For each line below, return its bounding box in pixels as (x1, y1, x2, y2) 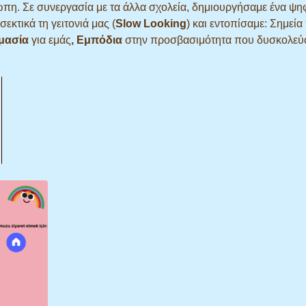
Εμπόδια (76, 34, 122, 46)
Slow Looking (115, 18, 186, 29)
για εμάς (29, 34, 71, 46)
